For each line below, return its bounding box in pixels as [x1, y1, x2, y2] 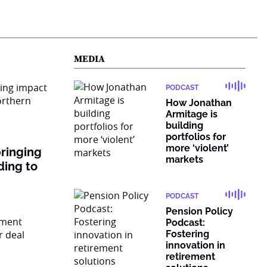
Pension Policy [166, 206, 233, 217]
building [166, 120, 203, 131]
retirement [166, 251, 215, 262]
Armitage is [166, 108, 218, 120]
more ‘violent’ [166, 142, 229, 154]
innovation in [166, 240, 225, 251]
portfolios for [166, 131, 226, 142]
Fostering [166, 228, 209, 240]
